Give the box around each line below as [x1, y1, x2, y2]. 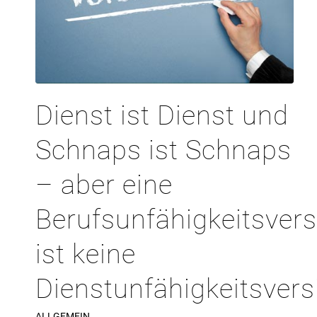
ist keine [35, 238, 136, 270]
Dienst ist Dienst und [35, 99, 289, 131]
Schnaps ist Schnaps [35, 134, 292, 166]
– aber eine [35, 168, 173, 200]
